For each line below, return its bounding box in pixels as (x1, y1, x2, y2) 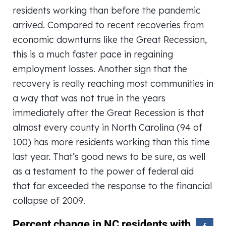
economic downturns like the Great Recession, (13, 34, 207, 45)
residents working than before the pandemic (13, 5, 201, 16)
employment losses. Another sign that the (13, 63, 187, 74)
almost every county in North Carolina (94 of (13, 122, 202, 133)
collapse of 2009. (13, 195, 85, 206)
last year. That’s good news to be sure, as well (13, 151, 205, 162)
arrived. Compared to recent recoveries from (13, 19, 204, 30)
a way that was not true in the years (13, 92, 165, 103)
